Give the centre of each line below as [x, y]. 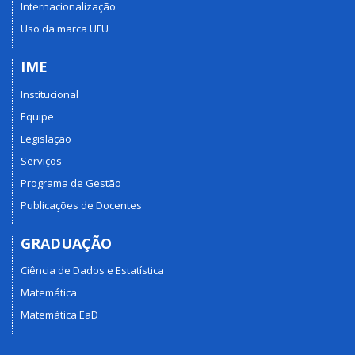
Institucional [50, 94]
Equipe [37, 116]
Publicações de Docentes [81, 205]
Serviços [41, 160]
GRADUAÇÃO [66, 243]
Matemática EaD [59, 315]
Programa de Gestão [71, 183]
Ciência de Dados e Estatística [92, 271]
